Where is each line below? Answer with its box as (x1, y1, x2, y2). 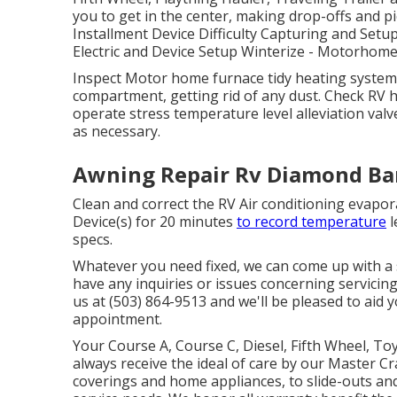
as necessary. (73, 121, 160, 141)
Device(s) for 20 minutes (73, 212, 237, 231)
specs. (73, 230, 113, 249)
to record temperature (237, 212, 386, 231)
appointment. (73, 309, 162, 329)
